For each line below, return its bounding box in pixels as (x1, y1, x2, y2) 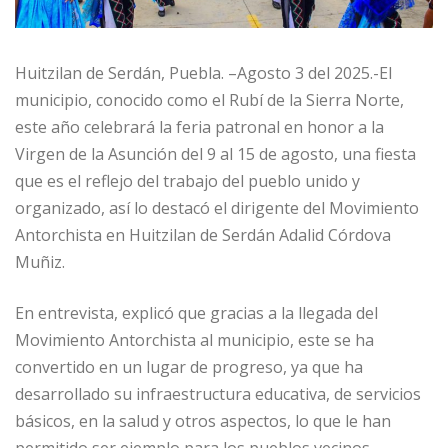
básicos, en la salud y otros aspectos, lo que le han (15, 410, 391, 433)
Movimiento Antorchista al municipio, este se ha (15, 329, 374, 352)
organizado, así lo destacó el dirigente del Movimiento (15, 197, 419, 220)
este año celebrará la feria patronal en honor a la (15, 116, 384, 139)
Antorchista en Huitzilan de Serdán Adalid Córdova (15, 224, 391, 247)
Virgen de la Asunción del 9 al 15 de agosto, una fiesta (15, 143, 416, 166)
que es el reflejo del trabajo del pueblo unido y (15, 170, 360, 193)
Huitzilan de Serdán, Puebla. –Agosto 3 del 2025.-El (15, 62, 392, 85)
